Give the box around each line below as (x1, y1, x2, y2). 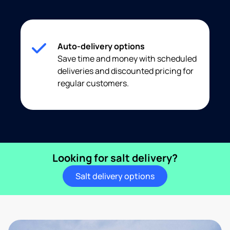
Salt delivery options (75, 170, 155, 182)
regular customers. (57, 78, 129, 89)
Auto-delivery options (57, 41, 145, 52)
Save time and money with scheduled (57, 53, 197, 65)
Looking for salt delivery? (52, 151, 178, 165)
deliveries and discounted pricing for (57, 65, 194, 77)
